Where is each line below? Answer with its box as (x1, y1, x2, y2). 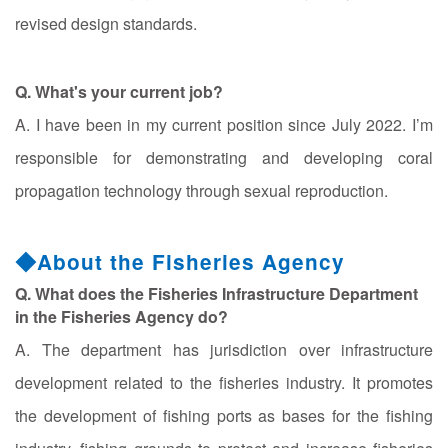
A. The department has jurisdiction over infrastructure (15, 337, 433, 361)
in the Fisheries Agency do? (15, 304, 228, 328)
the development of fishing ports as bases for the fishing (15, 403, 433, 427)
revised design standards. (15, 11, 197, 35)
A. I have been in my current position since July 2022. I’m (15, 112, 433, 136)
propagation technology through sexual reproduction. (15, 178, 388, 202)
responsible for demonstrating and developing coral (15, 145, 433, 169)
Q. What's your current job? (15, 79, 223, 103)
